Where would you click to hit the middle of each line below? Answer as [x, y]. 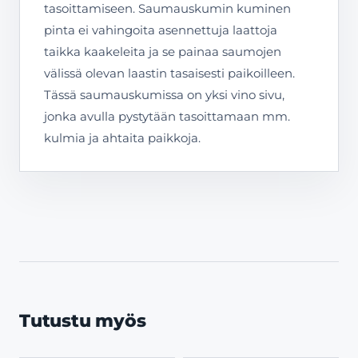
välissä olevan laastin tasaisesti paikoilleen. [169, 73]
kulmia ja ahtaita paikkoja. [122, 138]
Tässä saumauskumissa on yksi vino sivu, [164, 95]
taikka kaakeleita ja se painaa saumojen [163, 52]
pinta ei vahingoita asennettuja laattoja [161, 30]
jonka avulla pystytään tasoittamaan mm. [167, 116]
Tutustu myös [83, 321]
